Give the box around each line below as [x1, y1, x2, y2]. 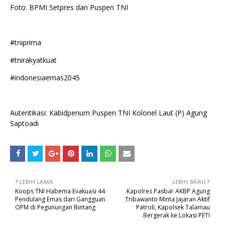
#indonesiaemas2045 [10, 73, 80, 83]
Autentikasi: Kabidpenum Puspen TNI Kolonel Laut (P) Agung [10, 108, 207, 118]
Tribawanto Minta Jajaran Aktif [125, 195, 210, 204]
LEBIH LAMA [19, 178, 53, 186]
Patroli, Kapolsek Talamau [136, 203, 210, 212]
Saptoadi [10, 119, 39, 129]
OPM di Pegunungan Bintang [15, 203, 95, 212]
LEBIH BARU [172, 178, 206, 186]
